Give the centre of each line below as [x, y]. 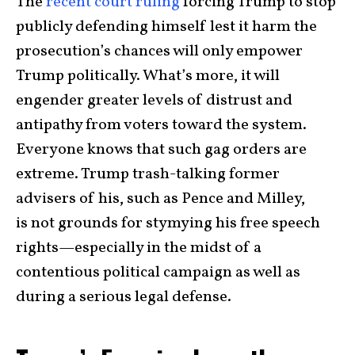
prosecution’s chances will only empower [159, 51]
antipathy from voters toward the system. [161, 125]
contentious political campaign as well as [158, 272]
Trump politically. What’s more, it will [148, 76]
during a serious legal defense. [124, 297]
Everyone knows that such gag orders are [161, 149]
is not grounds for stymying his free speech [168, 223]
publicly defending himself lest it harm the [166, 27]
